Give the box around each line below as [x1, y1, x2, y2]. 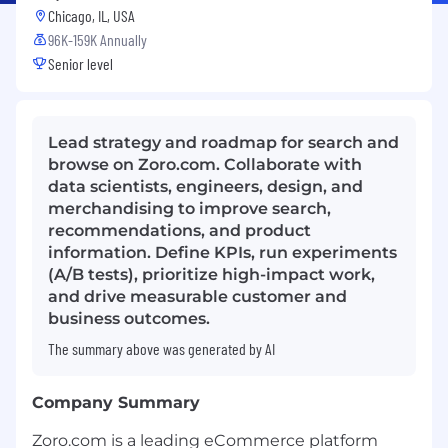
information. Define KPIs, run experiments [48, 242, 397, 262]
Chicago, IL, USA [48, 5, 135, 25]
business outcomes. [48, 308, 210, 328]
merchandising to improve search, [48, 198, 331, 218]
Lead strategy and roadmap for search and [48, 132, 399, 152]
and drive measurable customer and [48, 286, 347, 306]
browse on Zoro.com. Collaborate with [48, 154, 362, 174]
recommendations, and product [48, 220, 311, 240]
